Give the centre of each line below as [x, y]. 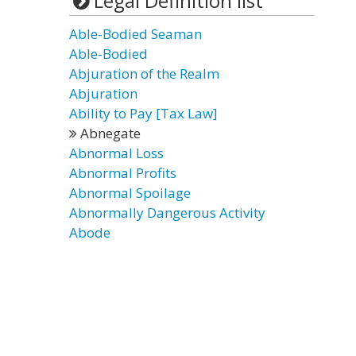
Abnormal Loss [116, 153]
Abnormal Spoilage [130, 193]
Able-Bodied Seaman [135, 34]
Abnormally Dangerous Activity [167, 213]
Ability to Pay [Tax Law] [143, 113]
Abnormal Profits [123, 173]
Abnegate [109, 133]
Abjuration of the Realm [144, 74]
